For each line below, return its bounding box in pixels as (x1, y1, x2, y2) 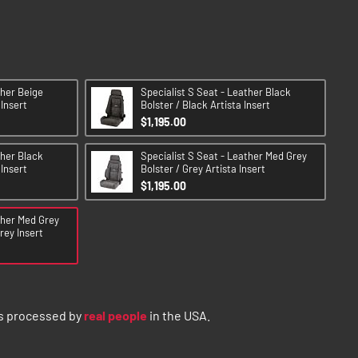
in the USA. (147, 307, 210, 323)
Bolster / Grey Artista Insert (141, 161, 265, 175)
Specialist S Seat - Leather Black (141, 85, 291, 98)
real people (84, 307, 147, 323)
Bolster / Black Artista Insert (141, 97, 270, 111)
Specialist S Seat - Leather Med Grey (141, 149, 307, 162)
